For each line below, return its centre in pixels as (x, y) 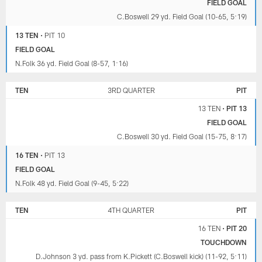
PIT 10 (55, 35)
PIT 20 (236, 228)
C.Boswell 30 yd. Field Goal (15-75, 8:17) (182, 136)
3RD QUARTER (131, 90)
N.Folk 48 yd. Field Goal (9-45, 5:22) (72, 183)
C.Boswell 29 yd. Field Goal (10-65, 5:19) (182, 16)
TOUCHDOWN (223, 242)
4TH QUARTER (131, 210)
